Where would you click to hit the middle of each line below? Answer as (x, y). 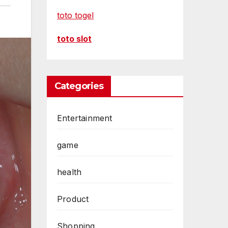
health (69, 172)
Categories (79, 86)
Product (73, 199)
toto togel (75, 16)
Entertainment (85, 118)
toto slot (74, 39)
